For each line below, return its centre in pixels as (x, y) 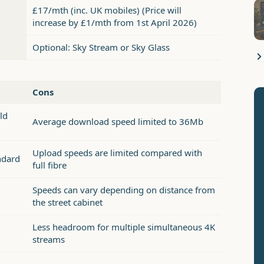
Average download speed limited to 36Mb (118, 122)
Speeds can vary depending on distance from (124, 190)
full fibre (49, 165)
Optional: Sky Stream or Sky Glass (101, 47)
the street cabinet (67, 202)
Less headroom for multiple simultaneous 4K (124, 227)
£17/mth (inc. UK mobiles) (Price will (107, 10)
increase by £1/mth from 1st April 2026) (115, 23)
